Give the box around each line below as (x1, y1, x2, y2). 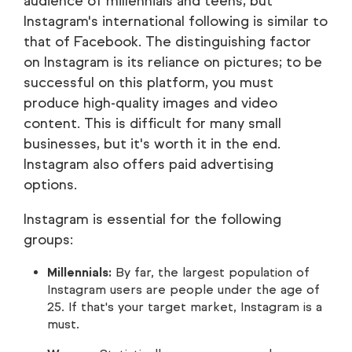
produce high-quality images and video (24, 94, 277, 112)
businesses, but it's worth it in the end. (24, 135, 280, 153)
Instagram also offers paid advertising (24, 156, 273, 174)
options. (24, 176, 77, 194)
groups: (24, 231, 73, 249)
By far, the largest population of (112, 265, 310, 280)
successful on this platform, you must (24, 74, 273, 92)
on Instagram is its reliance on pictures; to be (24, 53, 322, 71)
